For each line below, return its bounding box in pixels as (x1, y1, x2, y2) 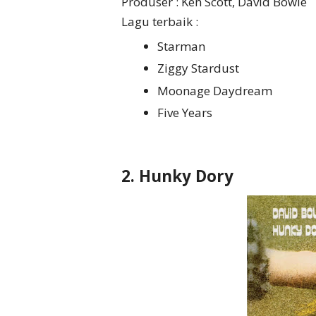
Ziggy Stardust (157, 60, 242, 77)
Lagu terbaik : (121, 13, 198, 30)
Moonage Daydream (157, 82, 275, 99)
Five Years (157, 104, 215, 121)
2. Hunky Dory (121, 164, 233, 187)
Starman (157, 37, 208, 54)
